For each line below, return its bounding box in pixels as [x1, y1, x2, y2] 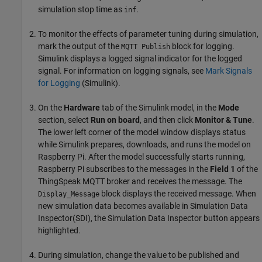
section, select [38, 115, 91, 125]
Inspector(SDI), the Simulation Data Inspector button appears [38, 213, 260, 223]
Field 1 [210, 164, 235, 174]
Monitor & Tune [195, 115, 252, 125]
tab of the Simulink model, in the [100, 103, 218, 113]
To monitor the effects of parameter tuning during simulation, [38, 29, 258, 39]
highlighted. [38, 226, 81, 236]
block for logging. [170, 42, 235, 51]
